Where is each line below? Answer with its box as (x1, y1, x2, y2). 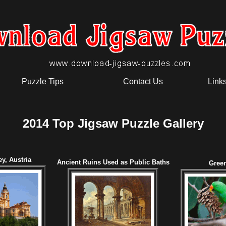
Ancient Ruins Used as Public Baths (56, 158, 169, 166)
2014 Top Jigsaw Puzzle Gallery (22, 116, 204, 130)
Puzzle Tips (21, 77, 64, 86)
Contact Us (123, 77, 163, 86)
